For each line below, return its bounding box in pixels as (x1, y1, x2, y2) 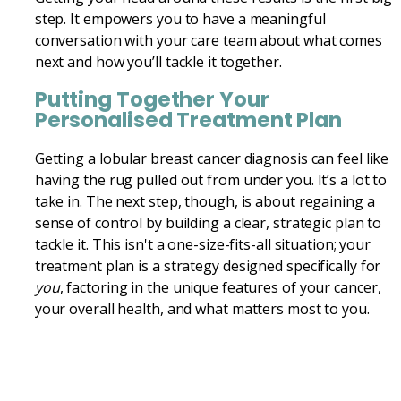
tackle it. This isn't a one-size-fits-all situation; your (34, 234, 371, 254)
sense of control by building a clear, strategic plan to (34, 212, 382, 233)
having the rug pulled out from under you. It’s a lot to (34, 169, 388, 190)
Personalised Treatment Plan (34, 105, 343, 134)
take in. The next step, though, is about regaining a (34, 191, 375, 211)
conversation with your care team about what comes (34, 30, 382, 50)
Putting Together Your (34, 84, 269, 114)
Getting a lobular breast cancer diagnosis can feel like (34, 148, 389, 168)
